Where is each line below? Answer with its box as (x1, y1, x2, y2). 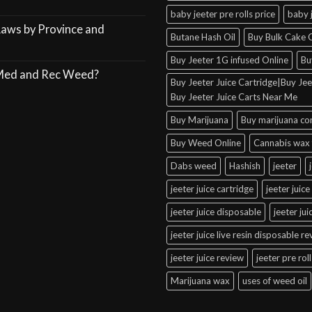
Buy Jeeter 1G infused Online (171, 54, 288, 66)
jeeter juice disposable (171, 206, 261, 218)
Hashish (229, 160, 260, 172)
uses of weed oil (242, 275, 307, 287)
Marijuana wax (171, 275, 230, 287)
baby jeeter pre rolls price (171, 8, 275, 20)
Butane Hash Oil (171, 31, 235, 43)
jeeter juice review (171, 252, 244, 264)
